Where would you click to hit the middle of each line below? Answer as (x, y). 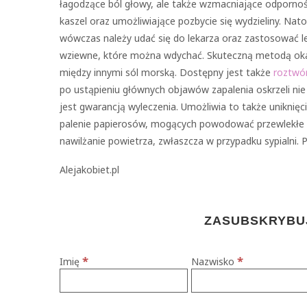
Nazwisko (214, 262)
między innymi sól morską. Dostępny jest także (167, 73)
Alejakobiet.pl (89, 170)
